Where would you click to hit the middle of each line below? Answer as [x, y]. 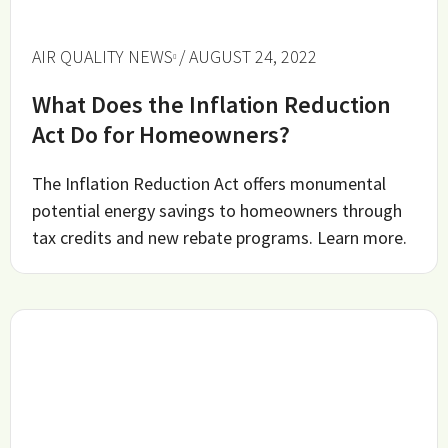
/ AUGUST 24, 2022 [248, 57]
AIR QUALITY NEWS [103, 57]
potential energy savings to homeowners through [217, 211]
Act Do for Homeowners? [161, 135]
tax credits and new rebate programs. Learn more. [220, 238]
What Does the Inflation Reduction [212, 105]
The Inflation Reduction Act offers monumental [209, 184]
